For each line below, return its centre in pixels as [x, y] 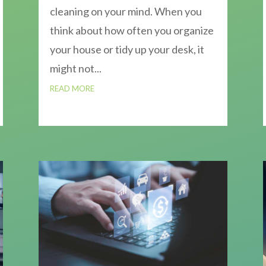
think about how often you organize [132, 31]
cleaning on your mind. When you [126, 12]
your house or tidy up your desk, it [127, 50]
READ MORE [72, 89]
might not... [75, 69]
